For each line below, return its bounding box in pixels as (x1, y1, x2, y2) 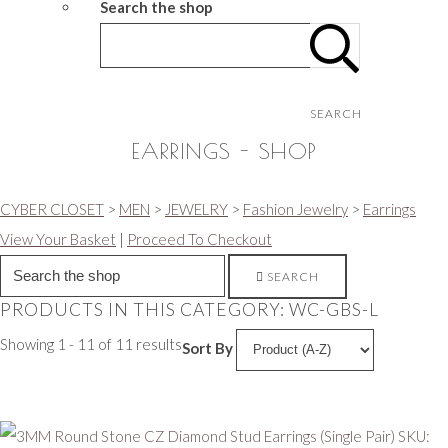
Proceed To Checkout (127, 230, 272, 249)
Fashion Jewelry (243, 200, 348, 219)
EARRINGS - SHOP (131, 138, 317, 165)
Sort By (182, 339, 233, 358)
